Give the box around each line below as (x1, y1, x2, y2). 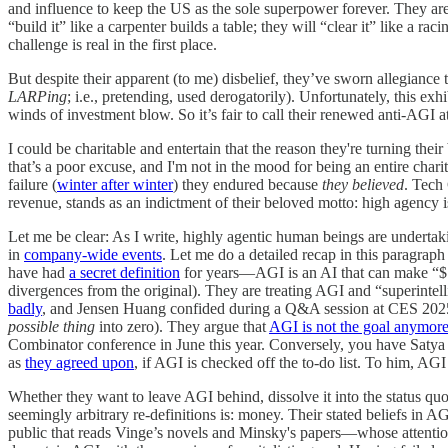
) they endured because (173, 175, 322, 193)
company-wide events (24, 245, 162, 263)
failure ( (8, 175, 57, 193)
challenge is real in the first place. (8, 35, 217, 53)
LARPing (8, 87, 67, 105)
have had (8, 263, 69, 281)
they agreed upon (25, 353, 134, 371)
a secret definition (69, 263, 180, 281)
